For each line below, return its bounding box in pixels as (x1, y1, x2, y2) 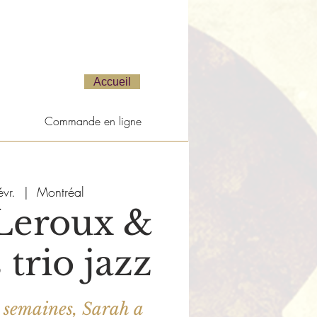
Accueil (93, 75, 131, 88)
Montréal (36, 183, 84, 200)
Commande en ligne (45, 113, 142, 129)
